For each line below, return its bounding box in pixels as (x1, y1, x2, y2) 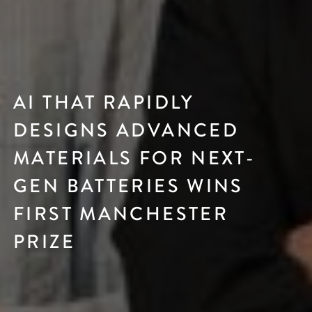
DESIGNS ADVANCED (13, 117, 240, 144)
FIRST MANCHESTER (13, 201, 229, 228)
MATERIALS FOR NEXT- (13, 145, 256, 172)
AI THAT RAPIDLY (13, 89, 195, 116)
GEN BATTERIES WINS (13, 173, 244, 200)
